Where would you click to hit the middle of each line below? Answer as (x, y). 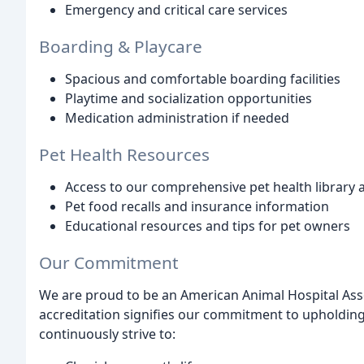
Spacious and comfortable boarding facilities (203, 78)
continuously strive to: (107, 334)
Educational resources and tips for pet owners (208, 225)
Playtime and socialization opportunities (188, 98)
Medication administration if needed (177, 117)
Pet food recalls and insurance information (197, 206)
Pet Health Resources (124, 154)
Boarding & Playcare (121, 46)
